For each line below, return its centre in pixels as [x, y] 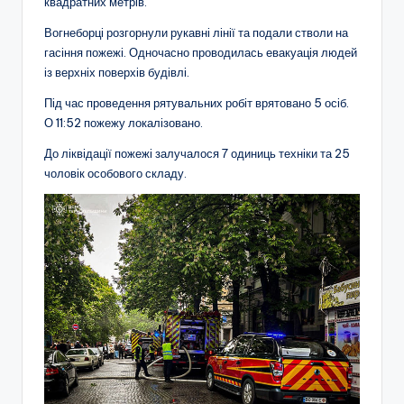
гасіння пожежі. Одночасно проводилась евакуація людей [201, 53]
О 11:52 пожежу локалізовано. [124, 123]
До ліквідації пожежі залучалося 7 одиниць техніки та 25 [197, 154]
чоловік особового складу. [115, 174]
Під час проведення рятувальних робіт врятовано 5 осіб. [197, 103]
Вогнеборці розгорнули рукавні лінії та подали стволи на [196, 33]
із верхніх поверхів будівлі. [117, 73]
